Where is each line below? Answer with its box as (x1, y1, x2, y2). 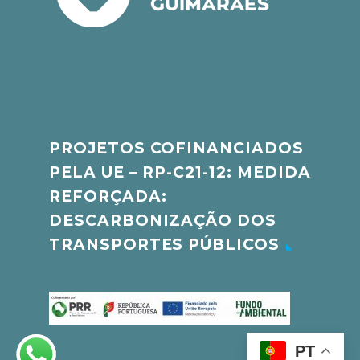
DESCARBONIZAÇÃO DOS (49, 211, 277, 230)
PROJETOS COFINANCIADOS (49, 138, 304, 157)
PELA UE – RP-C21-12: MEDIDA (49, 162, 311, 182)
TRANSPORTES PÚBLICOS (49, 235, 280, 254)
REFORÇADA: (49, 186, 167, 206)
